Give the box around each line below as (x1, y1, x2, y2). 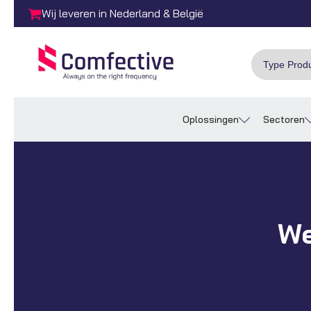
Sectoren (263, 113, 305, 126)
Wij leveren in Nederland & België (42, 6, 203, 20)
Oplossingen (183, 113, 239, 126)
